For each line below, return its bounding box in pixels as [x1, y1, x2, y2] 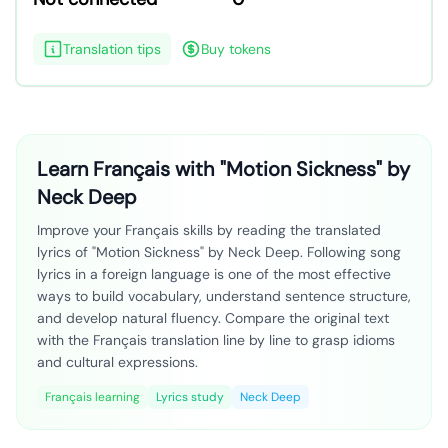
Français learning [45, 389, 140, 405]
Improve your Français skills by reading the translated [37, 221, 381, 239]
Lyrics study [156, 389, 224, 405]
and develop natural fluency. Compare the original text [37, 309, 389, 327]
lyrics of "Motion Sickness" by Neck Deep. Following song [37, 243, 401, 261]
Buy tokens [201, 40, 271, 58]
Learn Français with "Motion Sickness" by [37, 156, 410, 182]
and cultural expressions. [37, 353, 198, 371]
